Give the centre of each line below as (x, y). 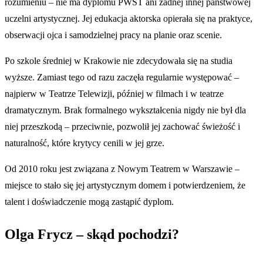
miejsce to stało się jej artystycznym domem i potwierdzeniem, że (125, 186)
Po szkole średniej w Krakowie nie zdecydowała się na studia (119, 61)
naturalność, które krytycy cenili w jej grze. (85, 143)
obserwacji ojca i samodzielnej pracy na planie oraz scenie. (113, 35)
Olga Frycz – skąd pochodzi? (92, 234)
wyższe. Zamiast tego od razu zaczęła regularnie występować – (122, 77)
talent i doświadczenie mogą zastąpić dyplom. (89, 202)
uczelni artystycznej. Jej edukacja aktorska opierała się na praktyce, (129, 19)
